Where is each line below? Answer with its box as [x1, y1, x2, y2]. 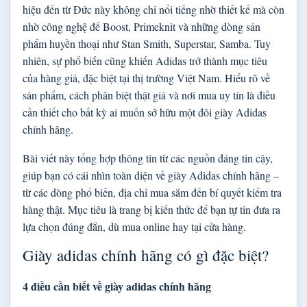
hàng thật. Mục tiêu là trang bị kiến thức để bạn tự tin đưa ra [23, 201, 280, 217]
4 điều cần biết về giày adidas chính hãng [23, 278, 211, 295]
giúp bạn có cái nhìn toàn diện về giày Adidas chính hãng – [23, 167, 279, 182]
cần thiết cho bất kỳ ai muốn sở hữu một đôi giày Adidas [23, 104, 267, 119]
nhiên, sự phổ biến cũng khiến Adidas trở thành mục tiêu [23, 53, 267, 68]
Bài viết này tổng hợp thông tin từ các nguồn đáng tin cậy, [23, 150, 273, 165]
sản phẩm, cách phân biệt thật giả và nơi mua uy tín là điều [23, 87, 275, 102]
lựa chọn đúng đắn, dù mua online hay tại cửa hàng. [23, 219, 246, 234]
